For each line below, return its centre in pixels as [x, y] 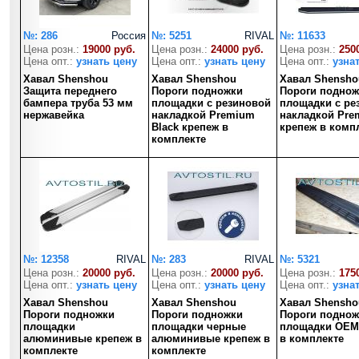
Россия [129, 36]
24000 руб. [237, 49]
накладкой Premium [203, 115]
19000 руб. [109, 49]
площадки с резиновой [211, 103]
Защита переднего [70, 91]
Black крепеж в [190, 127]
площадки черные [199, 327]
